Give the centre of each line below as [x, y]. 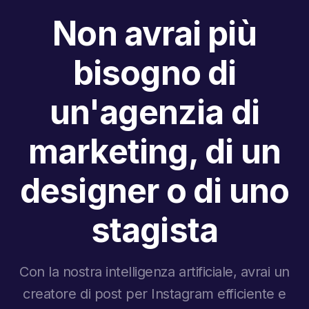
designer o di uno [154, 190]
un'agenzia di [154, 112]
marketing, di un [154, 151]
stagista [154, 230]
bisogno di [154, 72]
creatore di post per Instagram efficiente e [154, 293]
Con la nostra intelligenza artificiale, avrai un [154, 271]
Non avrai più [154, 33]
